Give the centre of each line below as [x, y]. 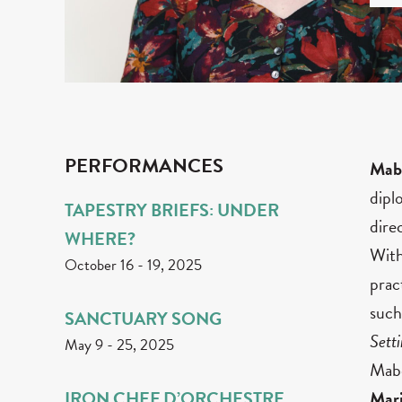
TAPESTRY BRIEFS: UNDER [172, 210]
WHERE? [100, 238]
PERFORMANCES [144, 165]
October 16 [99, 265]
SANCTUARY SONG [143, 318]
